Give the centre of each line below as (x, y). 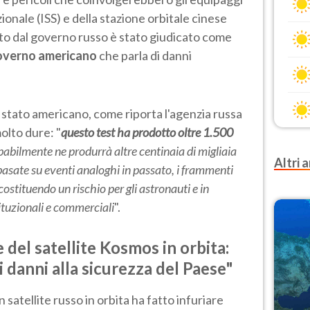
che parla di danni (144, 55)
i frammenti (205, 169)
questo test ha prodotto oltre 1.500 (147, 132)
